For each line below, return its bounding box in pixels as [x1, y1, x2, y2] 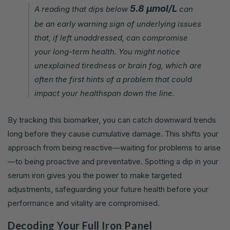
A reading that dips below [34, 4, 130, 14]
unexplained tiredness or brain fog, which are [34, 61, 202, 71]
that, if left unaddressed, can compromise [34, 33, 188, 43]
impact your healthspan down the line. [34, 88, 175, 99]
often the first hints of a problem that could [34, 74, 192, 85]
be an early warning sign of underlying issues [34, 19, 201, 29]
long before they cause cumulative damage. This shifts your [8, 129, 218, 139]
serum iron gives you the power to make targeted [8, 170, 182, 181]
